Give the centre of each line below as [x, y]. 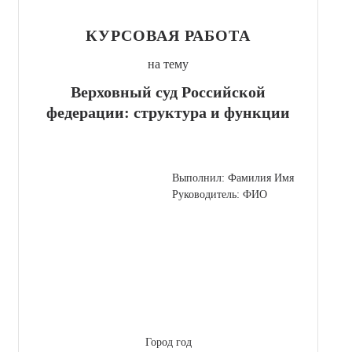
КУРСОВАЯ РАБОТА [168, 35]
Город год [168, 342]
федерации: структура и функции [168, 112]
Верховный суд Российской [168, 92]
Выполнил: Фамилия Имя [233, 178]
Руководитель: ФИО [220, 194]
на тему [168, 64]
